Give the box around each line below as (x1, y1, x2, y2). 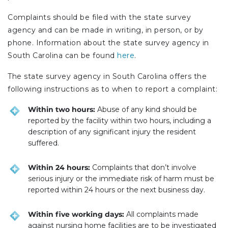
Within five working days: (28, 210, 124, 219)
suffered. (28, 138, 59, 148)
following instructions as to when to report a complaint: (8, 84, 217, 94)
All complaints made (124, 210, 198, 219)
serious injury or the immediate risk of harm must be (28, 174, 214, 184)
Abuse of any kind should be (95, 105, 197, 115)
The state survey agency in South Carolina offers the (8, 72, 207, 81)
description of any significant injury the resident (28, 127, 196, 137)
